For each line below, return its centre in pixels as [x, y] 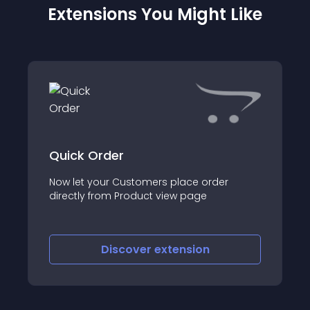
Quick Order [86, 155]
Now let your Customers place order [139, 182]
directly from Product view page [128, 195]
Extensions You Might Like [155, 14]
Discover [127, 249]
